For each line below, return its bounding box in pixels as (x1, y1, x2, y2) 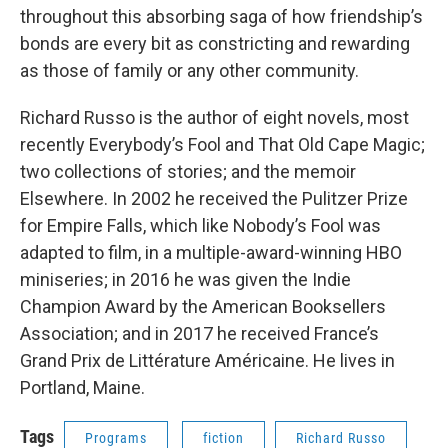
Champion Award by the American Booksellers (20, 296, 386, 318)
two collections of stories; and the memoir (20, 161, 356, 183)
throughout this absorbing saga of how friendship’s (20, 6, 423, 28)
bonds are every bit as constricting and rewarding (20, 33, 410, 55)
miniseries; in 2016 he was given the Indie (20, 269, 351, 291)
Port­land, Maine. (20, 377, 145, 399)
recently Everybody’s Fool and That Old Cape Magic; (20, 134, 425, 156)
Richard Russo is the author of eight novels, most (20, 107, 409, 129)
